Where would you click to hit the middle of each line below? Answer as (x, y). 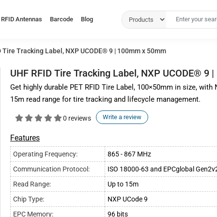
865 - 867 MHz (129, 154)
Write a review (122, 117)
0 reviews (77, 118)
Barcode (62, 19)
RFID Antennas (22, 19)
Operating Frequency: (45, 154)
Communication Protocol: (51, 169)
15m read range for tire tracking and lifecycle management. (105, 99)
